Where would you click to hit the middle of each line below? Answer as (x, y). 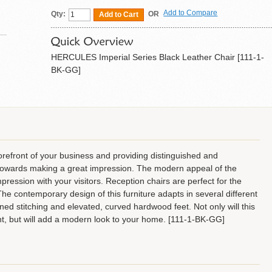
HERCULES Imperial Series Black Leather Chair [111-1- (158, 57)
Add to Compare (191, 12)
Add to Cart (119, 14)
